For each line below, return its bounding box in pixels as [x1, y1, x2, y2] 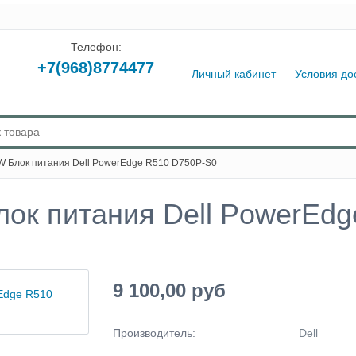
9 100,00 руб [112, 279, 226, 301]
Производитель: [112, 326, 195, 339]
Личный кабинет [192, 68, 276, 80]
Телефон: [70, 41, 122, 53]
